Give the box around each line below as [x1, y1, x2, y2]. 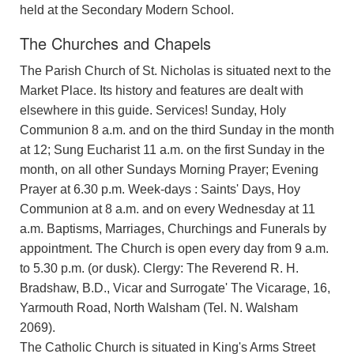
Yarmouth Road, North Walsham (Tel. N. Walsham [20, 300, 298, 314]
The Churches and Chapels [20, 31, 211, 55]
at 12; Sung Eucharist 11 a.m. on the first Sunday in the [20, 142, 325, 156]
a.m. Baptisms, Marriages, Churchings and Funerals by [20, 221, 326, 235]
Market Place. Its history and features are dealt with [20, 83, 303, 97]
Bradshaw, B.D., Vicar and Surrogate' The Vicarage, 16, [20, 281, 330, 295]
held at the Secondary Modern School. [20, 2, 234, 17]
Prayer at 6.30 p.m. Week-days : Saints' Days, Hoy [20, 182, 300, 196]
